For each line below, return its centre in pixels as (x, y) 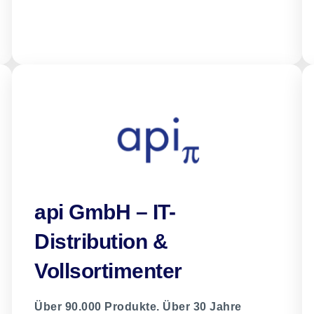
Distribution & (101, 242)
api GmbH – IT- (105, 212)
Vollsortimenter (108, 271)
